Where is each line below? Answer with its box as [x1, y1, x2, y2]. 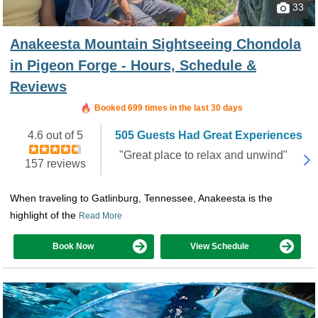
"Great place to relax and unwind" [119, 148, 287, 161]
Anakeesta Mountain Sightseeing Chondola [10, 35, 301, 52]
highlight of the [10, 209, 79, 221]
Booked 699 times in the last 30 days [94, 102, 243, 113]
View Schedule [190, 241, 249, 251]
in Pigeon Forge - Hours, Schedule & [10, 57, 256, 73]
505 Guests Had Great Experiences [114, 128, 302, 141]
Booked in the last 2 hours [116, 81, 221, 92]
